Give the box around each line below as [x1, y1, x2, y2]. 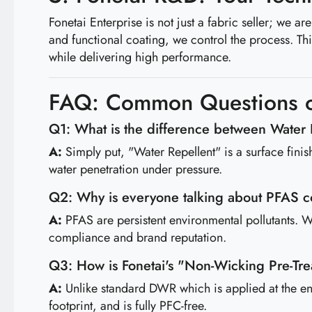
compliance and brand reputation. [49, 228, 226, 247]
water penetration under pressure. [49, 160, 222, 178]
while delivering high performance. [49, 48, 231, 66]
